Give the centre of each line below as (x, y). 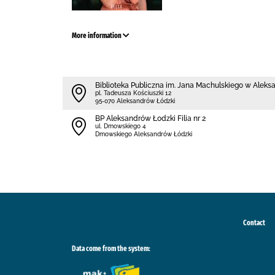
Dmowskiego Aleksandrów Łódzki (144, 134)
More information (97, 36)
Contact (254, 223)
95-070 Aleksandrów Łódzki (135, 101)
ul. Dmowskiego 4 (121, 126)
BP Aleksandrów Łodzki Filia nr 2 (150, 118)
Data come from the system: (111, 249)
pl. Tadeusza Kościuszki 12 (133, 93)
